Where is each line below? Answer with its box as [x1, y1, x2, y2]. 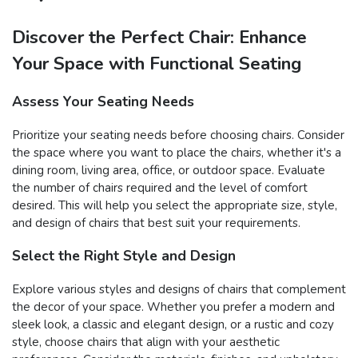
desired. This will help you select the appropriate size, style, [12, 197, 337, 213]
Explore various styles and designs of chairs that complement [12, 280, 346, 297]
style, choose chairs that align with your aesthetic [12, 333, 280, 350]
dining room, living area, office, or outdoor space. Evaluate [12, 161, 325, 178]
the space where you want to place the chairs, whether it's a [12, 144, 341, 161]
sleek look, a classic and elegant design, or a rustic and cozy [12, 316, 334, 332]
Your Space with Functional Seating [12, 50, 301, 76]
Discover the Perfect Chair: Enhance [12, 24, 307, 50]
